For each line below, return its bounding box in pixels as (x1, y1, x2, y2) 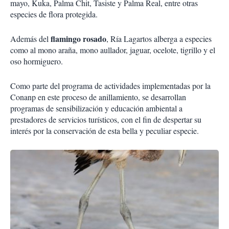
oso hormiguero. (10, 55, 63, 66)
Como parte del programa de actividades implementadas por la (10, 80, 211, 91)
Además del (10, 33, 51, 44)
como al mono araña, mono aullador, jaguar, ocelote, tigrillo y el (10, 44, 215, 55)
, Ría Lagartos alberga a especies (106, 33, 212, 44)
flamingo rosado (51, 32, 106, 44)
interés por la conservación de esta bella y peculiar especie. (10, 125, 199, 136)
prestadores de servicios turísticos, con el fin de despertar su (10, 113, 201, 125)
